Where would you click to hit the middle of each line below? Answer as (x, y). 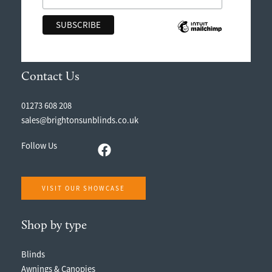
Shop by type (54, 226)
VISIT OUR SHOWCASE (83, 188)
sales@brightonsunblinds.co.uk (80, 121)
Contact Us (50, 77)
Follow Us (39, 146)
